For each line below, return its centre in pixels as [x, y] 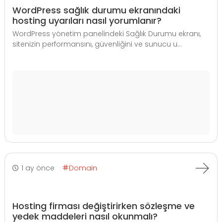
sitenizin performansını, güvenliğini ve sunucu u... [97, 44]
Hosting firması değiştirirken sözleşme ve [104, 206]
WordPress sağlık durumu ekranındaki [96, 10]
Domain [83, 168]
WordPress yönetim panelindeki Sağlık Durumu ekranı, [107, 34]
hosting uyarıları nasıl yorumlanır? [87, 21]
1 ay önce [38, 168]
